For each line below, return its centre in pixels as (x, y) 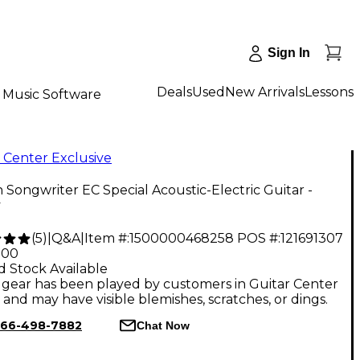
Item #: (107, 239)
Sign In (289, 53)
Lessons (329, 92)
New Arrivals (265, 92)
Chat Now (163, 325)
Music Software (52, 94)
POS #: (259, 239)
